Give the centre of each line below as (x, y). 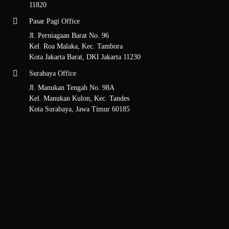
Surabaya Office (52, 73)
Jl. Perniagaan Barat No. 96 (69, 35)
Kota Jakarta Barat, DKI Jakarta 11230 (85, 57)
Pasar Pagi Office (54, 21)
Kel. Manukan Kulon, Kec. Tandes (79, 98)
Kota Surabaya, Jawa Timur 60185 (79, 109)
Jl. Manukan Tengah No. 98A (72, 87)
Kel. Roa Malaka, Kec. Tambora (76, 46)
